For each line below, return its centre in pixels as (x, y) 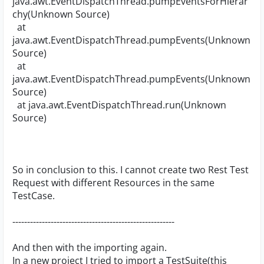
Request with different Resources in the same (113, 183)
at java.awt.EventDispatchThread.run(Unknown (119, 105)
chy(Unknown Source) (61, 14)
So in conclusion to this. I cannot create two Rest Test (131, 170)
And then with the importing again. (90, 247)
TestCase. (34, 196)
